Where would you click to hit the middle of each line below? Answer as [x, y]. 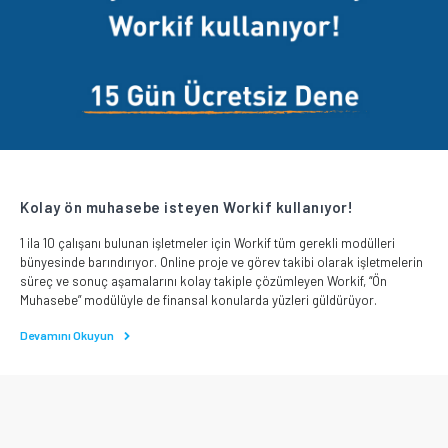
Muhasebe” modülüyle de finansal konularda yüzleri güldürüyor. [198, 299]
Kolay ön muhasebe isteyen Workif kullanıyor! [186, 206]
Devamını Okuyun [68, 334]
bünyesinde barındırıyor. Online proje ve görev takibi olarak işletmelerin [221, 261]
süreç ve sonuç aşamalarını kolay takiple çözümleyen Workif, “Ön [203, 280]
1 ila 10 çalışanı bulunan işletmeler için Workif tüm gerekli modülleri [207, 242]
